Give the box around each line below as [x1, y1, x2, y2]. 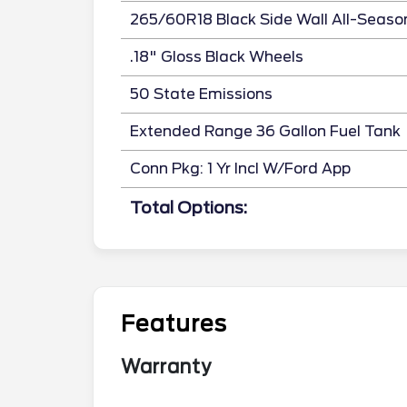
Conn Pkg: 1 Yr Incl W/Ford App [130, 159, 351, 177]
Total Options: [130, 197, 247, 217]
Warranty [121, 355, 212, 378]
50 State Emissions [130, 84, 273, 103]
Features [121, 310, 227, 337]
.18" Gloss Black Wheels [130, 47, 303, 65]
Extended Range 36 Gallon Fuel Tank [130, 122, 401, 140]
